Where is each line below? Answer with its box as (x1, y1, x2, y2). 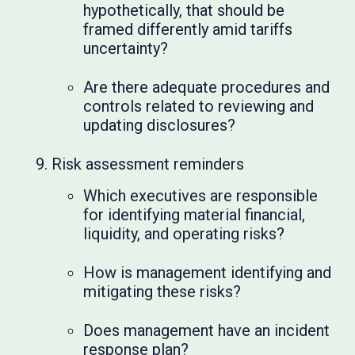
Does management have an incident (83, 321, 330, 340)
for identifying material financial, (83, 205, 306, 224)
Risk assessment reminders (52, 155, 245, 174)
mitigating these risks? (83, 282, 242, 301)
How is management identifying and (83, 263, 332, 282)
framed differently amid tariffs (83, 20, 293, 39)
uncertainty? (83, 39, 169, 58)
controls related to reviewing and (83, 97, 315, 116)
